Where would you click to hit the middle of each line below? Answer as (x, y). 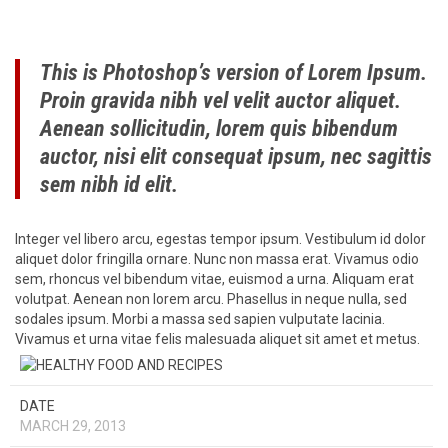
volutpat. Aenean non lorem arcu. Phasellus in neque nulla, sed (211, 299)
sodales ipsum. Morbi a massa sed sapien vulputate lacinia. (200, 319)
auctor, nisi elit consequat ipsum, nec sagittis (236, 157)
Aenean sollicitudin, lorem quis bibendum (219, 129)
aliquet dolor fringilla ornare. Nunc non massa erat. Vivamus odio (217, 259)
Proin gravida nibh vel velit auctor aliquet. (220, 101)
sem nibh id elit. (109, 185)
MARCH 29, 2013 (73, 426)
